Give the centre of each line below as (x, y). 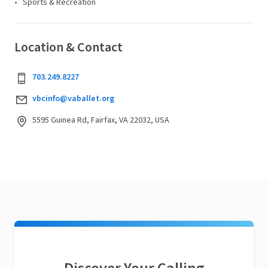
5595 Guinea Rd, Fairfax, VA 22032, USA (101, 120)
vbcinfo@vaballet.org (73, 99)
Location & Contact (68, 47)
